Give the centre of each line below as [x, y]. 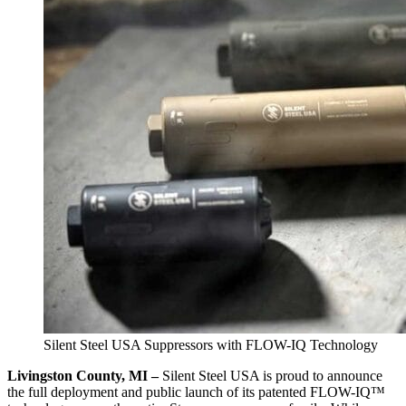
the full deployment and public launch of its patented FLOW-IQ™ [196, 391]
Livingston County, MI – [83, 375]
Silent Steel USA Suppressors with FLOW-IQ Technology [211, 344]
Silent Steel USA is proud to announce [271, 375]
